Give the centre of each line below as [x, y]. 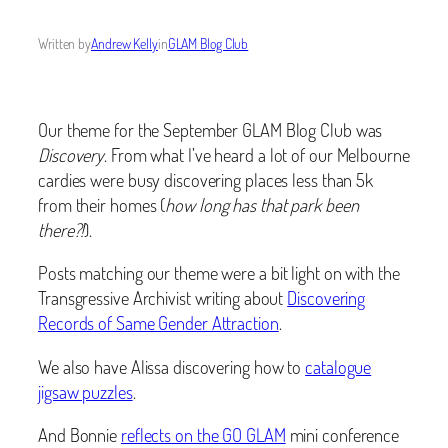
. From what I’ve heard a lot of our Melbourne [257, 154]
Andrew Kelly [124, 43]
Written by [64, 43]
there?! [61, 229]
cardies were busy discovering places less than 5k [206, 179]
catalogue [338, 366]
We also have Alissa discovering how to [172, 366]
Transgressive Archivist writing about [163, 298]
